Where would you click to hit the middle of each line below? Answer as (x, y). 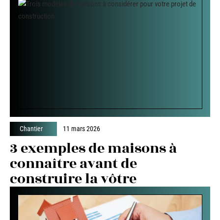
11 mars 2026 (82, 129)
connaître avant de (73, 164)
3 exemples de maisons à (93, 149)
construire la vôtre (73, 179)
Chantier (31, 129)
